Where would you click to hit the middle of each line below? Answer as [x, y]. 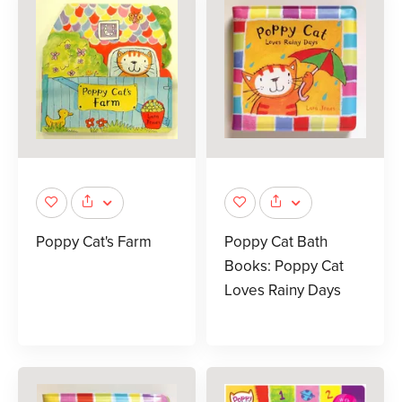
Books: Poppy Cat [284, 266]
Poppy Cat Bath [276, 241]
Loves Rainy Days [283, 290]
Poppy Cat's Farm [94, 241]
